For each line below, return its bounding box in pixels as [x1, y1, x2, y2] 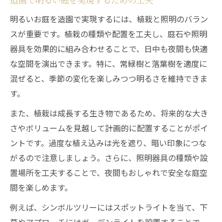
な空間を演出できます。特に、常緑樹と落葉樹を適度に [10, 57, 207, 69]
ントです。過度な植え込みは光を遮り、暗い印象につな [10, 137, 207, 149]
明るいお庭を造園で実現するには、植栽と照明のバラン [10, 13, 208, 25]
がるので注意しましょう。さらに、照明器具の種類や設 [10, 152, 208, 164]
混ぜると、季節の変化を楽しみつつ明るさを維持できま [10, 72, 208, 84]
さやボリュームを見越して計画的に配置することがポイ [10, 122, 208, 134]
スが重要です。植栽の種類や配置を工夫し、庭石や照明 [10, 28, 207, 40]
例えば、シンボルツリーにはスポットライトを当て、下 [10, 201, 208, 213]
